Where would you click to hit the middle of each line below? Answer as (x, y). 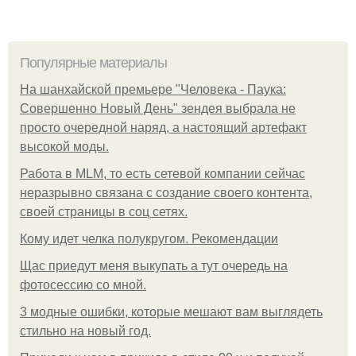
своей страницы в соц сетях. (104, 212)
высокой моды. (64, 147)
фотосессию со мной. (83, 285)
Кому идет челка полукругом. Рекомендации (149, 239)
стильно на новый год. (85, 331)
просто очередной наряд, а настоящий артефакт (163, 128)
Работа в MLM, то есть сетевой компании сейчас (163, 174)
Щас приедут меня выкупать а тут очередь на (154, 266)
